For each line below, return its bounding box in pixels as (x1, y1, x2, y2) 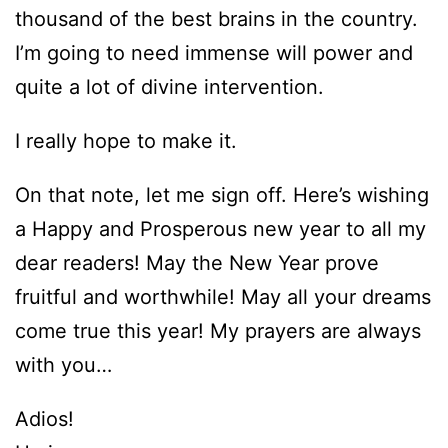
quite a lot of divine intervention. (15, 75, 324, 100)
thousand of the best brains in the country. (15, 7, 418, 32)
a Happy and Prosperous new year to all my (15, 217, 426, 242)
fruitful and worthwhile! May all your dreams (15, 285, 431, 310)
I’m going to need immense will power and (15, 41, 413, 66)
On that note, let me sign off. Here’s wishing (15, 183, 429, 208)
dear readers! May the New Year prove (15, 251, 379, 276)
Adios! (15, 407, 74, 432)
